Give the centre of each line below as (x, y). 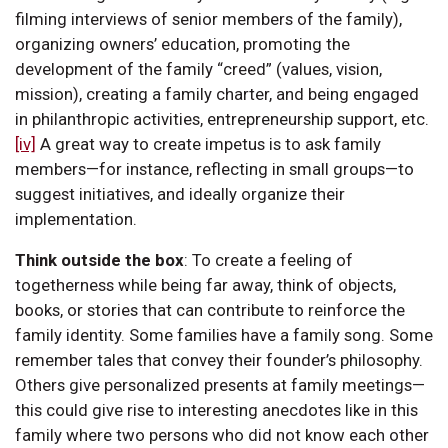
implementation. (76, 219)
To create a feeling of (272, 260)
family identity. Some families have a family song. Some (224, 335)
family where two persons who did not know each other (222, 435)
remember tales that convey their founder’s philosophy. (219, 360)
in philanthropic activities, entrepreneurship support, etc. (222, 119)
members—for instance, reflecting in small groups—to (214, 169)
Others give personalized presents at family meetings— (220, 385)
